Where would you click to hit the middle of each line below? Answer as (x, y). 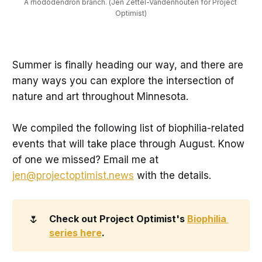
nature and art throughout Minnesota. (100, 96)
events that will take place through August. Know (128, 144)
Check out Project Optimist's (118, 218)
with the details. (172, 175)
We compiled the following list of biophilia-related (128, 128)
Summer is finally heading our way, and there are (127, 65)
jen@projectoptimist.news (73, 175)
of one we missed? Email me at (85, 159)
